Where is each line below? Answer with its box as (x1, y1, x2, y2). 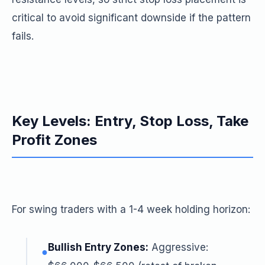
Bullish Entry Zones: (48, 241, 148, 253)
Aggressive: (148, 241, 208, 253)
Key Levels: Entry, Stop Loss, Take (12, 112, 248, 130)
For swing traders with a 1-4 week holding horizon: (12, 203, 250, 215)
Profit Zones (12, 131, 97, 148)
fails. (12, 30, 34, 42)
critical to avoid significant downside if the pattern (12, 12, 251, 24)
